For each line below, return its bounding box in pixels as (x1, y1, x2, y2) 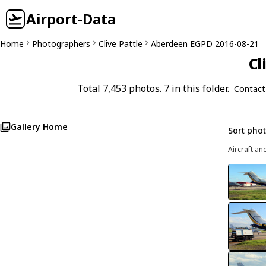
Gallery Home (11, 121, 68, 132)
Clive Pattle (99, 38, 142, 49)
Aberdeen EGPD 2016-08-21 (151, 38, 259, 49)
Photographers (32, 38, 90, 49)
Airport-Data (26, 9, 116, 28)
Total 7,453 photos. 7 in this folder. (77, 82, 229, 95)
